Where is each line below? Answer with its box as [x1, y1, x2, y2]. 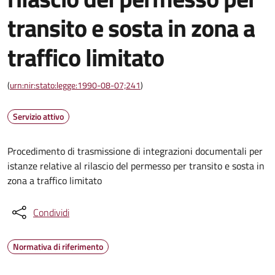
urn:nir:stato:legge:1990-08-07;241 [10, 79, 141, 91]
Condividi [33, 205, 69, 220]
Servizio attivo [13, 110, 64, 123]
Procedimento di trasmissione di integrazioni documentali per [7, 144, 263, 158]
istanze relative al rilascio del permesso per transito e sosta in [7, 158, 265, 173]
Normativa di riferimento [13, 240, 103, 253]
